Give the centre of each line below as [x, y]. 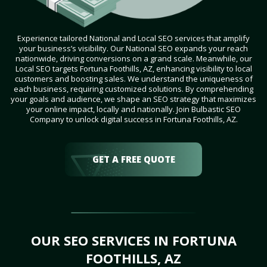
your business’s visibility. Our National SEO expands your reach [133, 49]
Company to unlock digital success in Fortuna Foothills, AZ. [133, 119]
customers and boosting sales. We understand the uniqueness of [133, 79]
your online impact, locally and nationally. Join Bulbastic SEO [133, 109]
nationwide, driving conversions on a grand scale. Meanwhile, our [133, 59]
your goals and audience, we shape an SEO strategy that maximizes [133, 99]
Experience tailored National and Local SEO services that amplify [133, 38]
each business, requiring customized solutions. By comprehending [133, 89]
